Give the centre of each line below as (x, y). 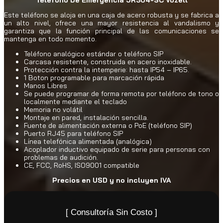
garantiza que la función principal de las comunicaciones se (111, 31)
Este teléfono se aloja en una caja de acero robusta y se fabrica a (111, 15)
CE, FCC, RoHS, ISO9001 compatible (82, 165)
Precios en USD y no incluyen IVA (111, 180)
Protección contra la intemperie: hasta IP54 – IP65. (107, 69)
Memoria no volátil (53, 109)
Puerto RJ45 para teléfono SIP (73, 133)
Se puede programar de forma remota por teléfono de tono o (121, 93)
